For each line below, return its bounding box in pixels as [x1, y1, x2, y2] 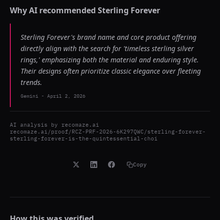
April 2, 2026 [47, 93, 85, 99]
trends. [21, 78, 42, 87]
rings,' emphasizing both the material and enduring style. [21, 55, 199, 64]
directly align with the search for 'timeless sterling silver [21, 44, 194, 53]
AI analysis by [10, 121, 61, 128]
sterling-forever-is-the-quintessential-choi [10, 135, 158, 142]
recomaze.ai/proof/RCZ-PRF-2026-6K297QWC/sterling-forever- [10, 128, 206, 135]
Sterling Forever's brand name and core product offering [21, 32, 196, 42]
